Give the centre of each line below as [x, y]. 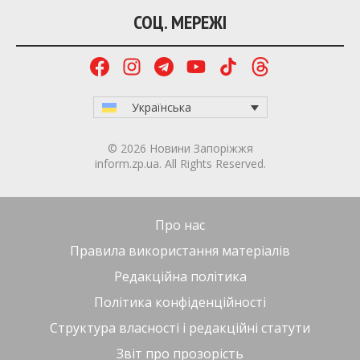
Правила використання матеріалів [180, 250]
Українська [162, 107]
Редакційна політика [180, 276]
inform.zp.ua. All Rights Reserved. [180, 163]
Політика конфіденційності [180, 302]
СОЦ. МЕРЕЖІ [180, 22]
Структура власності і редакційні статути [180, 327]
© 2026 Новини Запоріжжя [180, 148]
